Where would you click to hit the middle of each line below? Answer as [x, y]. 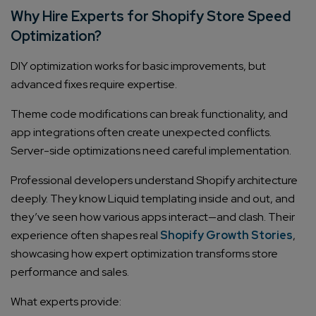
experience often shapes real [85, 236]
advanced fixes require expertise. [94, 85]
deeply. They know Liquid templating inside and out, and [153, 199]
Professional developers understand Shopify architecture [154, 181]
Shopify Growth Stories [226, 236]
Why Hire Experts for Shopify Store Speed [151, 17]
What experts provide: [66, 302]
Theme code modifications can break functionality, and [149, 114]
